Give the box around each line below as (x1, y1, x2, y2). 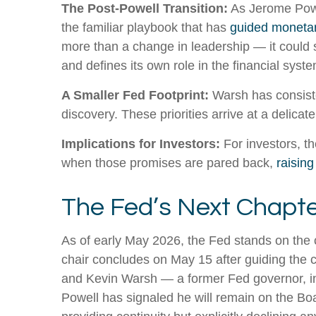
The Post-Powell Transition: (61, 1, 228, 16)
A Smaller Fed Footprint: (61, 88, 209, 103)
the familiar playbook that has (61, 20, 230, 35)
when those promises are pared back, (61, 156, 273, 171)
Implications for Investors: (61, 137, 220, 152)
